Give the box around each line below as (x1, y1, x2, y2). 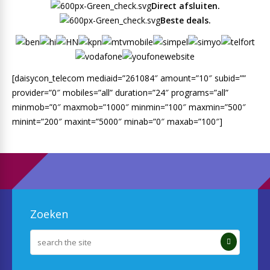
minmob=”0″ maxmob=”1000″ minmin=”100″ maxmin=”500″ (12, 101, 246, 113)
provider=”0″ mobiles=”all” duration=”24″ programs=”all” (12, 87, 228, 98)
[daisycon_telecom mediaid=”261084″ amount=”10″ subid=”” (12, 72, 246, 84)
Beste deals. (160, 14, 211, 26)
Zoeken (30, 207, 68, 221)
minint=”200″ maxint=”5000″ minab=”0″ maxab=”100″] (12, 116, 222, 127)
